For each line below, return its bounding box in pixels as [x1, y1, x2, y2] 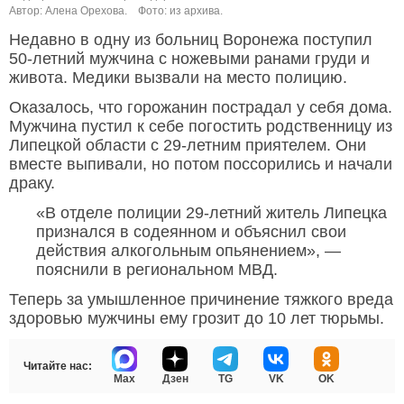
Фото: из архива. [138, 5, 223, 18]
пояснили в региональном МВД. [36, 261, 278, 280]
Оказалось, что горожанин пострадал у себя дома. [9, 98, 392, 117]
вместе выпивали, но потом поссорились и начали [9, 155, 392, 174]
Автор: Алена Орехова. [9, 5, 127, 18]
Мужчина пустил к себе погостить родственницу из [9, 117, 392, 136]
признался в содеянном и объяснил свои [36, 223, 346, 242]
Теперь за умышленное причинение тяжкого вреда [9, 290, 393, 309]
